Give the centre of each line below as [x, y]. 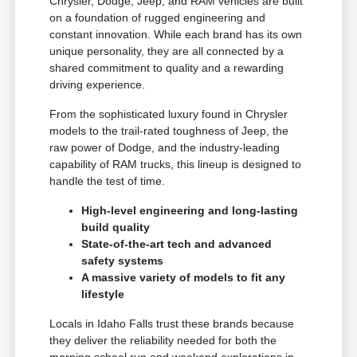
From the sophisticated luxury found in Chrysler [169, 114]
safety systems [123, 260]
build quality [116, 227]
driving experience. [98, 84]
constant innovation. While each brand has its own [176, 34]
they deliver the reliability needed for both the [163, 340]
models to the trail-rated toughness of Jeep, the [169, 130]
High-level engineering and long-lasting [190, 210]
